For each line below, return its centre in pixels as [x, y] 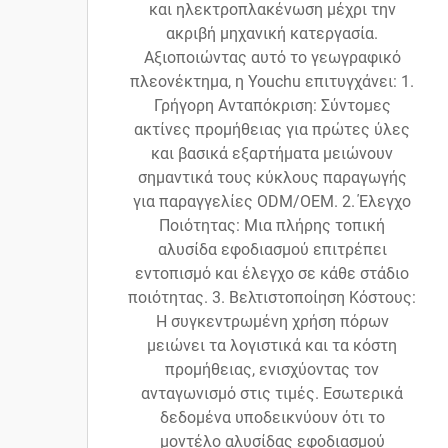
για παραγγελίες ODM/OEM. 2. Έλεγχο [272, 202]
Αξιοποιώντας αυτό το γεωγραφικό [272, 58]
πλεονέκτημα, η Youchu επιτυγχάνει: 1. [272, 82]
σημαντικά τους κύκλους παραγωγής [272, 178]
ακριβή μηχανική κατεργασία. [272, 34]
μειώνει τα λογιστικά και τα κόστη [272, 346]
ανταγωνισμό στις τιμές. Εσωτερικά [272, 394]
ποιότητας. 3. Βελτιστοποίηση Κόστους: [272, 298]
